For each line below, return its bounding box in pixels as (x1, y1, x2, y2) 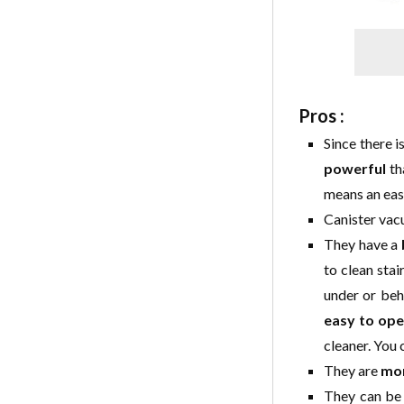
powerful (324, 160, 386, 177)
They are (324, 362, 381, 379)
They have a (324, 235, 401, 252)
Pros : (298, 105, 344, 126)
